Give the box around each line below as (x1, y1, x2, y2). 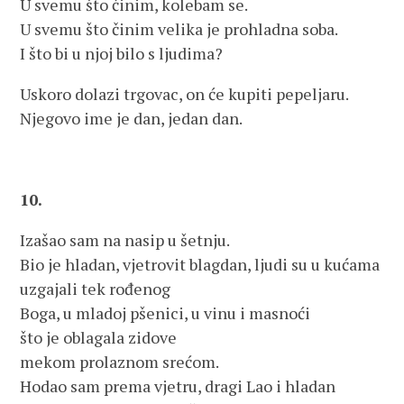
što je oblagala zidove (20, 326, 178, 348)
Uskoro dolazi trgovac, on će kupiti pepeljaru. (20, 83, 350, 105)
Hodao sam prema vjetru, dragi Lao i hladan (20, 375, 336, 397)
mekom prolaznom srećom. (20, 351, 220, 372)
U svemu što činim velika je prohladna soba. (20, 18, 339, 40)
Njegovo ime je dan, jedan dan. (20, 107, 243, 129)
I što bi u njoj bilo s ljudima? (20, 42, 224, 64)
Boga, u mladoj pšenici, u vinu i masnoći (20, 302, 311, 324)
